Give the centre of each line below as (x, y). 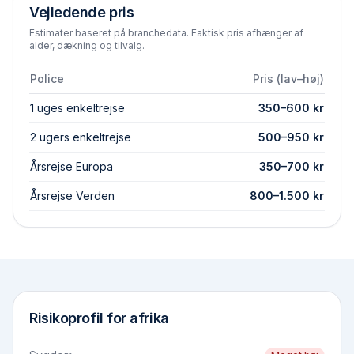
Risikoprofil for (80, 318)
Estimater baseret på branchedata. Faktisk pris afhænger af (166, 33)
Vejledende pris (82, 12)
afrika (149, 318)
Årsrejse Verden (72, 196)
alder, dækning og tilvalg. (87, 45)
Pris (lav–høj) (288, 79)
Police (47, 79)
